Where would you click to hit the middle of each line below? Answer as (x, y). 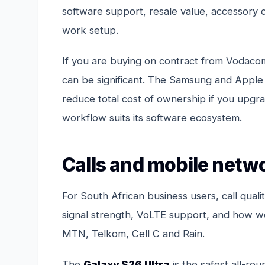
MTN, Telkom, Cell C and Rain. (133, 233)
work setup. (90, 30)
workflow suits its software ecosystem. (152, 117)
